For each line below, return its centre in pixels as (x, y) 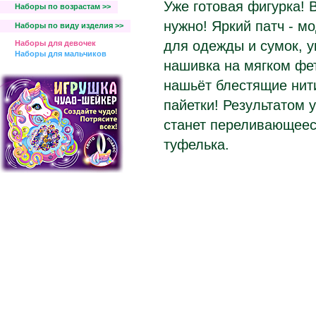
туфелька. (196, 145)
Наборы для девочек (55, 43)
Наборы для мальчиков (61, 54)
